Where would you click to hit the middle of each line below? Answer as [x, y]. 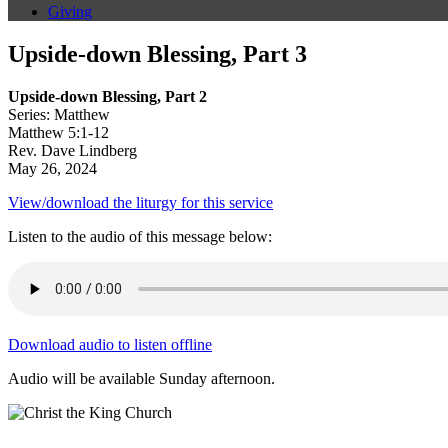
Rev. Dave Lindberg [72, 151]
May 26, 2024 [52, 169]
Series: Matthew [59, 115]
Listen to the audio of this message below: [140, 237]
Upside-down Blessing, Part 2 [107, 97]
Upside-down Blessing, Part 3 [157, 54]
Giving [70, 12]
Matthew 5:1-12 [58, 133]
